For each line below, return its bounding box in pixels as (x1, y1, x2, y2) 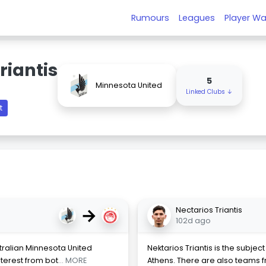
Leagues (179, 11, 216, 24)
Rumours (131, 11, 170, 24)
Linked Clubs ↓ (186, 87, 233, 96)
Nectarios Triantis (176, 205, 242, 215)
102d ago (176, 216, 211, 226)
